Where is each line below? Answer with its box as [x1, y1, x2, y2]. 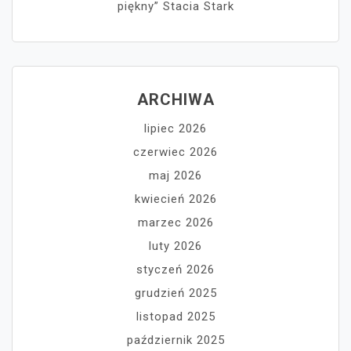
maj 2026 [149, 168, 202, 183]
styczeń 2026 [136, 262, 215, 277]
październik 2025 [126, 333, 225, 348]
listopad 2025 [136, 309, 215, 324]
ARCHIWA [136, 90, 215, 110]
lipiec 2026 [144, 121, 207, 136]
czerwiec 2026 [133, 145, 218, 160]
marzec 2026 [137, 215, 214, 230]
